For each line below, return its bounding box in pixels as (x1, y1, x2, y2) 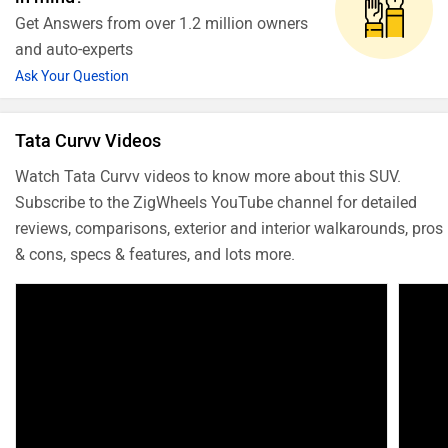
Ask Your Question (15, 67, 129, 85)
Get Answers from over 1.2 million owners (15, 13, 308, 33)
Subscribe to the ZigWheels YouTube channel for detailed (15, 192, 417, 212)
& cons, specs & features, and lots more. (15, 244, 295, 264)
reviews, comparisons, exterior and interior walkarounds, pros (15, 218, 443, 238)
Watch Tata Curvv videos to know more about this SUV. (15, 166, 401, 186)
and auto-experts (15, 39, 133, 59)
